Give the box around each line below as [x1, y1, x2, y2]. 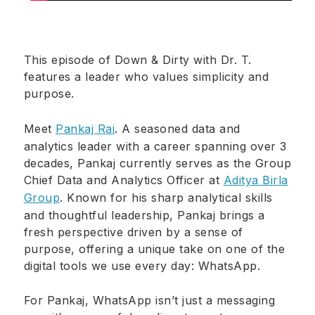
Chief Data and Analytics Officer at [23, 172, 224, 187]
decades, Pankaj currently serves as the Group [23, 155, 292, 170]
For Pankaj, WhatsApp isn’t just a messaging [23, 293, 276, 308]
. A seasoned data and [115, 121, 240, 136]
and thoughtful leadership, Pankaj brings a [23, 207, 265, 222]
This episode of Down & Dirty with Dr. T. [23, 53, 252, 67]
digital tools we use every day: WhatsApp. [23, 258, 261, 273]
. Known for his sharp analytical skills [60, 190, 273, 205]
